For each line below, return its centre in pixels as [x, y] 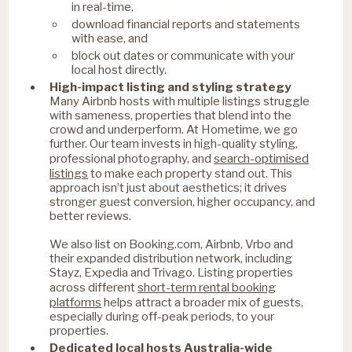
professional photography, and [132, 158]
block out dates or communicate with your [183, 55]
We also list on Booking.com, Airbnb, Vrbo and [172, 244]
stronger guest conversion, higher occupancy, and [183, 202]
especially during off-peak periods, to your [162, 316]
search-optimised [262, 158]
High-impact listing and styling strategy [170, 87]
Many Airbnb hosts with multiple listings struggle [180, 101]
